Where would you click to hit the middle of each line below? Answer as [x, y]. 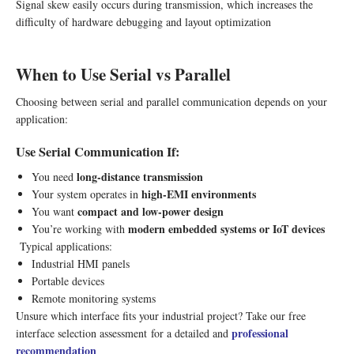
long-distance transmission [140, 176]
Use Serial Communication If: [98, 151]
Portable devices [68, 281]
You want [55, 211]
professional [260, 333]
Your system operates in [87, 194]
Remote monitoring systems [94, 298]
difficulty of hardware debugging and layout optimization [143, 21]
